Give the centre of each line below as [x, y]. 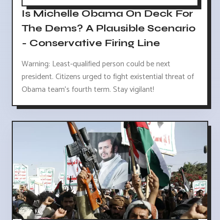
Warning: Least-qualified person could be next [96, 64]
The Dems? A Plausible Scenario [109, 28]
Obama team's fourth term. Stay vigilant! [88, 89]
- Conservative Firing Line [91, 43]
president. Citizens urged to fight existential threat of [108, 77]
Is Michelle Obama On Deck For [107, 13]
